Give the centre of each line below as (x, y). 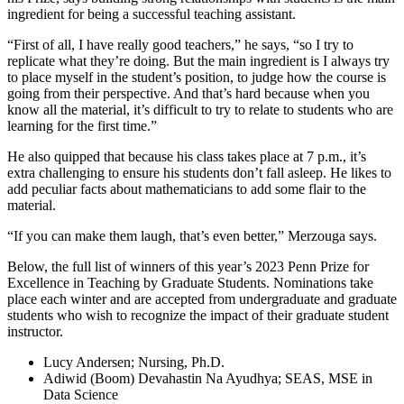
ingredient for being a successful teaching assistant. (153, 14)
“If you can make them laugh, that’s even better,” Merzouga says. (194, 235)
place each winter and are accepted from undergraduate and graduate (202, 298)
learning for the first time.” (82, 125)
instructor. (37, 331)
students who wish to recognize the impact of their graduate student (198, 315)
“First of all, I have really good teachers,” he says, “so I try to (180, 44)
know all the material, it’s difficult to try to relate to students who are (200, 109)
